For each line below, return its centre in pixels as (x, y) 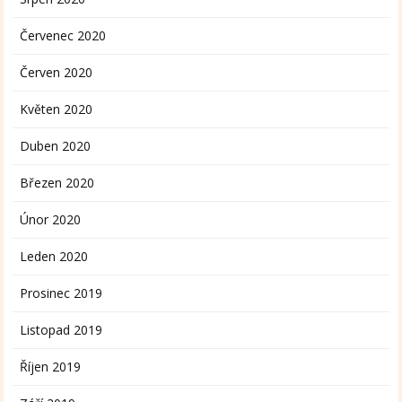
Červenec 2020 (63, 36)
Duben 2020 (56, 146)
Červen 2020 (57, 73)
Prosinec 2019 (61, 293)
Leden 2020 (54, 257)
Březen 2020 (57, 183)
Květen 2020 (57, 109)
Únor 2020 (51, 220)
